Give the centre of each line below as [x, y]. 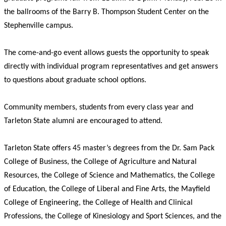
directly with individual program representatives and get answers [111, 67]
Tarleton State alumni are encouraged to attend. [83, 121]
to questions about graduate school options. [75, 80]
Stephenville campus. [39, 26]
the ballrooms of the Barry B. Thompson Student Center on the [106, 12]
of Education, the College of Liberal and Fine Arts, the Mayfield [107, 189]
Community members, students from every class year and [99, 108]
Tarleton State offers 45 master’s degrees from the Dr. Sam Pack [109, 149]
